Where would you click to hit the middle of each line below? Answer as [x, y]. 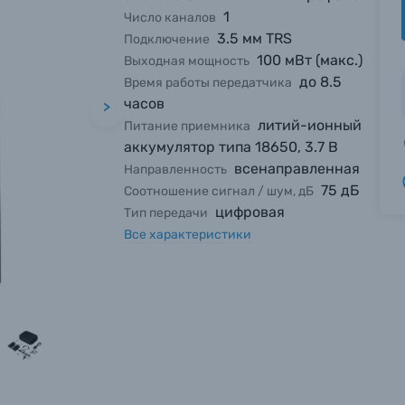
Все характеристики [188, 235]
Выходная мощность [187, 61]
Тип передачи [166, 213]
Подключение [167, 39]
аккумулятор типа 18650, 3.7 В [231, 147]
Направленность [176, 170]
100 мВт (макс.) [310, 60]
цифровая [250, 212]
